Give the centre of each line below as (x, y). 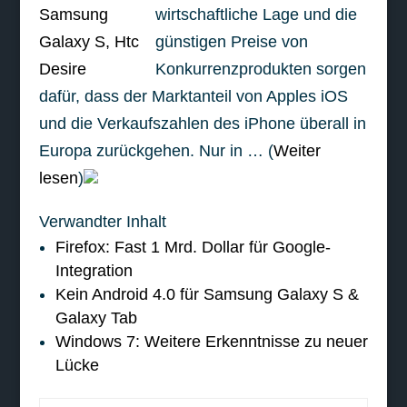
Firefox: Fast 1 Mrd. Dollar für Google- (193, 247)
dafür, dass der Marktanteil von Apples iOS (193, 96)
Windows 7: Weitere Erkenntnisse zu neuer (211, 342)
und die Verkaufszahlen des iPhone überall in (202, 124)
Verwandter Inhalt (102, 222)
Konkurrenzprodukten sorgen (260, 69)
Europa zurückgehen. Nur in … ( (156, 151)
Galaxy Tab (96, 318)
